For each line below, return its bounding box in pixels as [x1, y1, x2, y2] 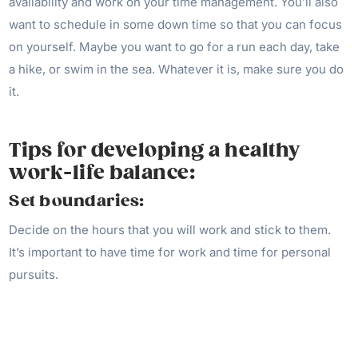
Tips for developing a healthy [9, 138, 300, 162]
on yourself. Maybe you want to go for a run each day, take [9, 39, 340, 54]
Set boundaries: [9, 191, 149, 211]
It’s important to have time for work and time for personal [9, 245, 332, 260]
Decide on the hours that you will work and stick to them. [9, 222, 332, 237]
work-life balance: [9, 161, 196, 185]
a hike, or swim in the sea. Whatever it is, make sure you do [9, 62, 344, 77]
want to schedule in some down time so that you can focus [9, 17, 343, 32]
